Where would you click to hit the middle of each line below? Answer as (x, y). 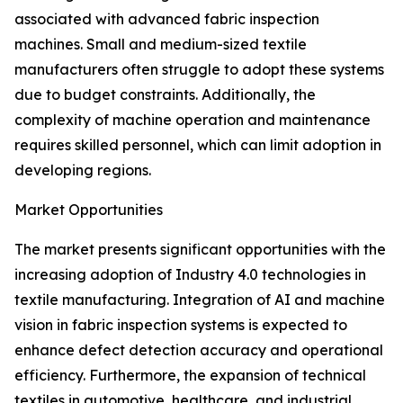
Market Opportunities (89, 210)
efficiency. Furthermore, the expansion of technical (190, 376)
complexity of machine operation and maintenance (193, 120)
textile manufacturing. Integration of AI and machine (200, 300)
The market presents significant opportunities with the (200, 250)
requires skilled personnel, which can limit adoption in (198, 145)
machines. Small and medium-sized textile (161, 45)
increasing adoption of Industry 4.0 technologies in (190, 275)
